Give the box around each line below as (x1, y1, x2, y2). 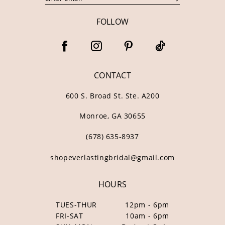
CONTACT (93, 70, 132, 81)
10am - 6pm (126, 211, 169, 221)
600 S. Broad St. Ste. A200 (65, 90, 160, 100)
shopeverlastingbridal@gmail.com (50, 152, 175, 162)
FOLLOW (96, 16, 129, 28)
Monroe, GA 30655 (79, 110, 146, 121)
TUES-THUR (56, 200, 97, 210)
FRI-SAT (56, 211, 83, 221)
